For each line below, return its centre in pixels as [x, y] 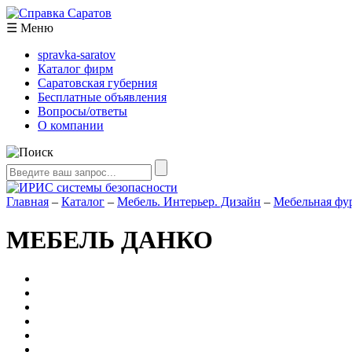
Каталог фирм [75, 69]
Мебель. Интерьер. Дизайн [189, 202]
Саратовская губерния [97, 83]
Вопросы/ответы [82, 111]
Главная [27, 202]
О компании [71, 125]
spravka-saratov [77, 55]
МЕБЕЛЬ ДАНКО [110, 240]
